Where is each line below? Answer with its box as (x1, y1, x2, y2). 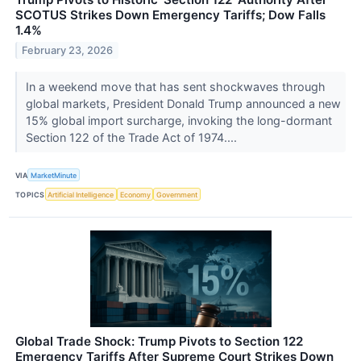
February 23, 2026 (22, 44, 114, 56)
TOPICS (15, 189, 45, 199)
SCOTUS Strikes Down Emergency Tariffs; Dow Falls (15, 6, 326, 23)
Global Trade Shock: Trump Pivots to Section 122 (15, 334, 303, 350)
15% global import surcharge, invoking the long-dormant (25, 113, 332, 127)
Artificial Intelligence (48, 189, 114, 199)
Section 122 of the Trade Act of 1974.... (25, 130, 240, 144)
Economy (119, 189, 151, 199)
